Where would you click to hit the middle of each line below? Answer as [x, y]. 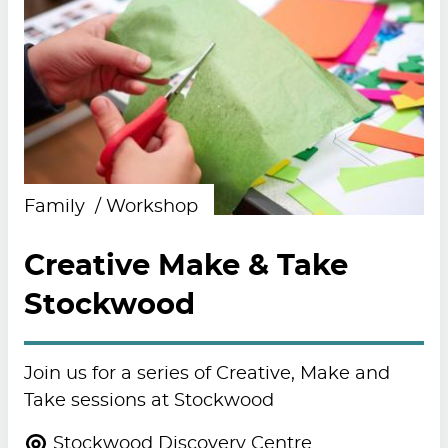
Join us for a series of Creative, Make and [206, 374]
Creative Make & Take [185, 267]
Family [56, 207]
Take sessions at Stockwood [148, 401]
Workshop [151, 207]
